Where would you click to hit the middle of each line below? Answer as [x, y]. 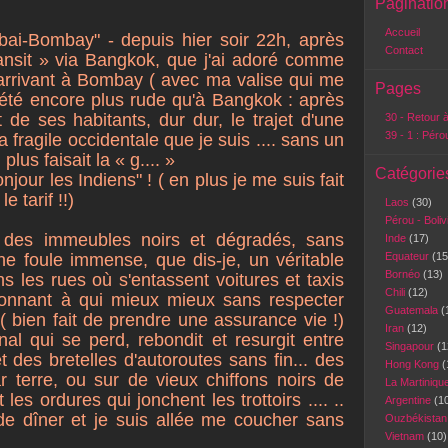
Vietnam [406, 436]
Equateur [408, 256]
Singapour [411, 346]
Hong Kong [413, 364]
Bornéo [404, 274]
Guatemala [413, 310]
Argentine [409, 400]
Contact [404, 50]
